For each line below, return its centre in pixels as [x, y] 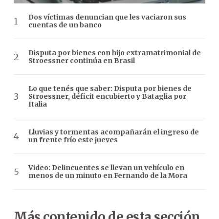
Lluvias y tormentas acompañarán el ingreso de [114, 132]
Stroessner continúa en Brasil [82, 61]
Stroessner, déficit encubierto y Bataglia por [107, 97]
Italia [38, 104]
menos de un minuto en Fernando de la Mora [108, 176]
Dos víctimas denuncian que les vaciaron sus [107, 17]
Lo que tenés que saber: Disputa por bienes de [110, 89]
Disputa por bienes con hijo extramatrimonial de [115, 53]
